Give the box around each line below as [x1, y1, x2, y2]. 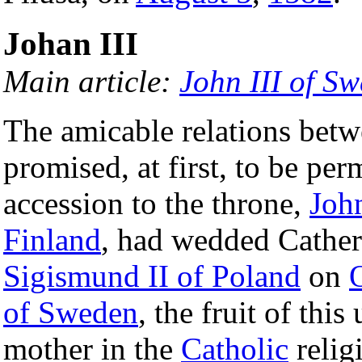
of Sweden [3, 294, 138, 330]
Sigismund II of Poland [3, 258, 301, 293]
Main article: [3, 63, 179, 99]
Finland [3, 221, 101, 257]
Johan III [3, 24, 138, 62]
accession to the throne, [3, 185, 309, 221]
